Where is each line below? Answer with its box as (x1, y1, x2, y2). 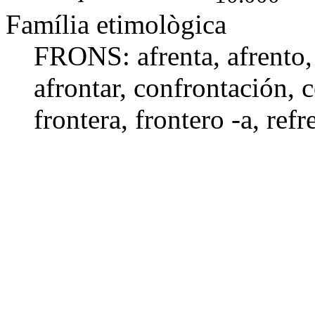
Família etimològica (6, 8, 226, 39)
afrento (227, 40, 305, 71)
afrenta (137, 40, 213, 71)
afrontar (34, 72, 120, 103)
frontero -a (135, 103, 252, 134)
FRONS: (34, 40, 137, 71)
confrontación (134, 72, 288, 103)
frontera (34, 103, 121, 134)
